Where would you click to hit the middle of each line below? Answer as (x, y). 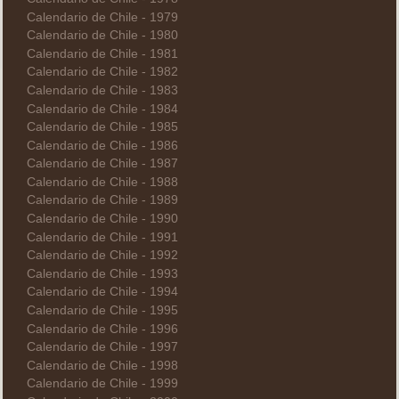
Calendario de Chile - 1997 (102, 347)
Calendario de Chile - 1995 (102, 311)
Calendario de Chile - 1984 (102, 109)
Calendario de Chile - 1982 (102, 72)
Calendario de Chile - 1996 (102, 329)
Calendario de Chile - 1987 (102, 164)
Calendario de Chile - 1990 (102, 219)
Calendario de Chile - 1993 (102, 273)
